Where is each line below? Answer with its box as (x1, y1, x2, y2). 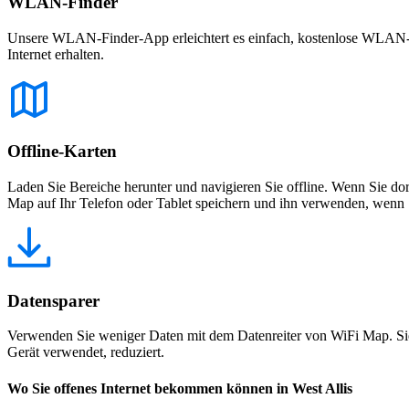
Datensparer (7, 290, 100, 310)
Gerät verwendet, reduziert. (7, 344, 164, 361)
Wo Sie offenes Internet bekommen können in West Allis (7, 380, 352, 396)
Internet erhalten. (7, 46, 104, 62)
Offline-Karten (7, 142, 117, 162)
